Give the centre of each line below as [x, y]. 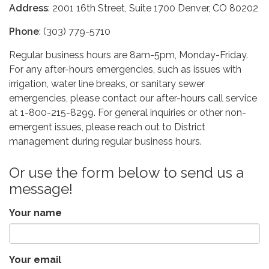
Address [29, 8]
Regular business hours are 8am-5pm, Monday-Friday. [128, 55]
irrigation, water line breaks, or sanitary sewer [107, 84]
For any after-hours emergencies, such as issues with [125, 69]
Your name [35, 213]
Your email [35, 260]
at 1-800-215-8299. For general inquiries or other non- [128, 113]
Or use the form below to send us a [126, 173]
